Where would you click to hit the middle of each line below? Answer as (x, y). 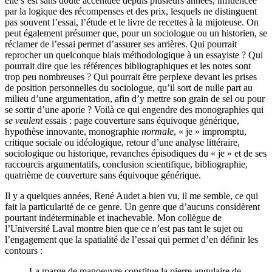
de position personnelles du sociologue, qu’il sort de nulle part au (129, 88)
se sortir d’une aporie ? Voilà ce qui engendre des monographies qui (134, 110)
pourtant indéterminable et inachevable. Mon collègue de (113, 218)
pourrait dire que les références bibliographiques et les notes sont (128, 66)
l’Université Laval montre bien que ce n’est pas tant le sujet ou (124, 229)
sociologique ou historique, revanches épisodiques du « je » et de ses (136, 154)
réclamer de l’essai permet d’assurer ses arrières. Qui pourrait (121, 44)
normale (158, 132)
